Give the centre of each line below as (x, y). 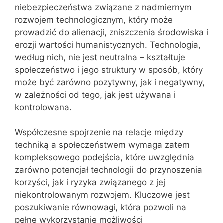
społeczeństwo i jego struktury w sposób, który (109, 70)
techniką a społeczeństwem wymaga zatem (102, 145)
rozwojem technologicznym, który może (94, 20)
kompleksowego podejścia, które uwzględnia (105, 157)
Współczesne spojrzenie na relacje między (99, 132)
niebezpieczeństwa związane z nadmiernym (103, 7)
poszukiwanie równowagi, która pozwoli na (101, 207)
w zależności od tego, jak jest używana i (95, 95)
